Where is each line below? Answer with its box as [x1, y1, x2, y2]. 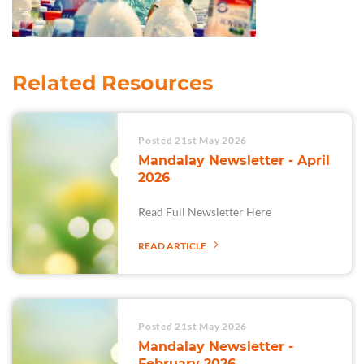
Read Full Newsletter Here [138, 205, 271, 219]
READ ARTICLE [138, 240, 208, 253]
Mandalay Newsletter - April [138, 153, 330, 169]
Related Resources [12, 71, 213, 96]
